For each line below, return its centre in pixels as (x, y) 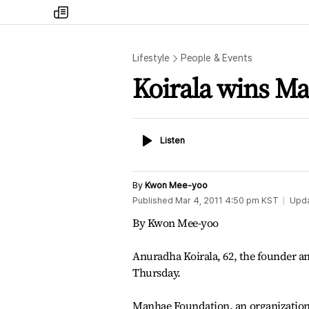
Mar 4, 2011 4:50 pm (217, 200)
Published (153, 200)
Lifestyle (151, 58)
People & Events (216, 58)
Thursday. (157, 272)
